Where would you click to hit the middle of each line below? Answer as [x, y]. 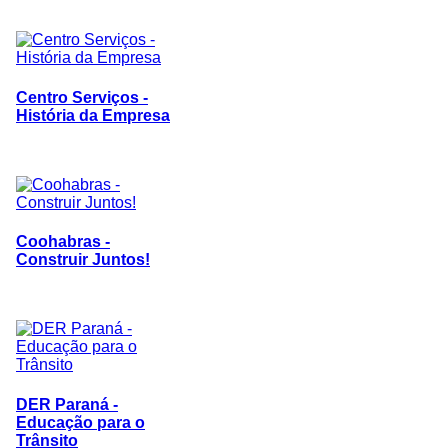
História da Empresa [93, 115]
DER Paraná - [67, 404]
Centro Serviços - [82, 97]
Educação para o [80, 422]
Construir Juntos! [83, 260]
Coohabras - [63, 242]
